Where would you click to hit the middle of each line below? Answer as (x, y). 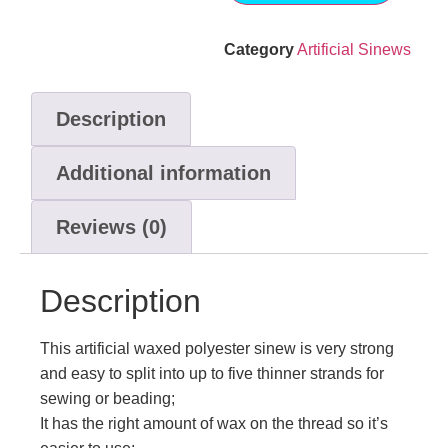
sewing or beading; (107, 399)
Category (259, 50)
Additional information (163, 173)
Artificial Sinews (354, 50)
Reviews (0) (111, 227)
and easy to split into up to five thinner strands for (212, 374)
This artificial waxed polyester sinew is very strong (217, 349)
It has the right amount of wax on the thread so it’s (214, 424)
